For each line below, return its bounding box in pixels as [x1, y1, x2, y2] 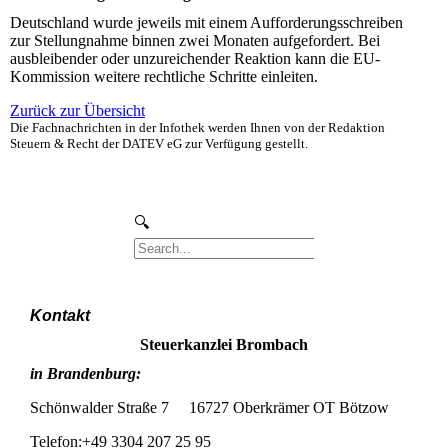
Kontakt [30, 306, 90, 324]
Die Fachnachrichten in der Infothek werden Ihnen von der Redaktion [10, 120, 385, 136]
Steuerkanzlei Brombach [140, 335, 308, 353]
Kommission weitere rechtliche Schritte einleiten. [10, 68, 318, 86]
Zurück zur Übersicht [10, 102, 145, 120]
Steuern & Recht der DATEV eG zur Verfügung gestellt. [10, 136, 308, 152]
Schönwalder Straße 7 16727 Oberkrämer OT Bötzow [30, 399, 389, 417]
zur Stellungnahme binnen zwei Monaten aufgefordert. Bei [10, 32, 380, 50]
